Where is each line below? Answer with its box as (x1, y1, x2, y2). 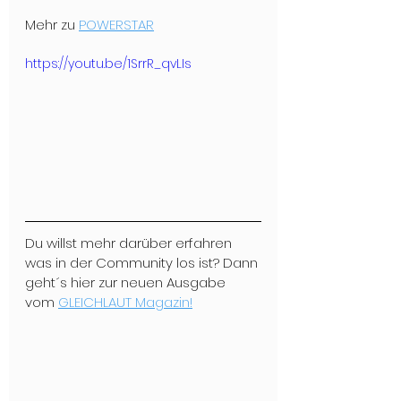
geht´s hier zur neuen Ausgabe (25, 272, 229, 292)
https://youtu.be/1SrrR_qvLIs (25, 55, 192, 73)
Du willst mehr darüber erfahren (25, 233, 235, 252)
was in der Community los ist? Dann (25, 252, 261, 272)
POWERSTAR (79, 15, 154, 35)
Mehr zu (25, 15, 79, 35)
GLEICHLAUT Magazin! (58, 292, 192, 311)
